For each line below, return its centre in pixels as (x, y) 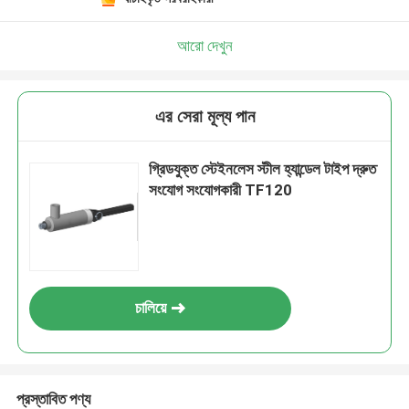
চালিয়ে (151, 308)
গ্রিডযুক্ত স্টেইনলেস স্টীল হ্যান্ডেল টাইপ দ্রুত (263, 169)
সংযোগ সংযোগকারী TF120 (221, 190)
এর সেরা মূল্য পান (204, 117)
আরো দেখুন (204, 45)
